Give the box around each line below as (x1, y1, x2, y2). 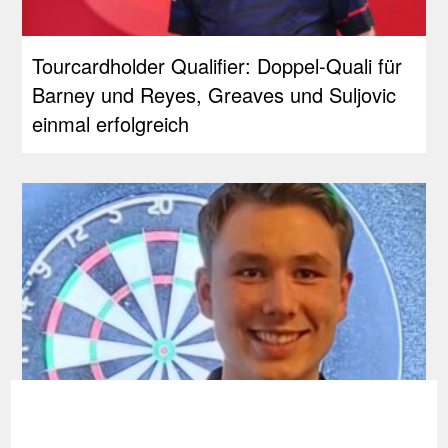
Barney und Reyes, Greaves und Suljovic (32, 79, 397, 109)
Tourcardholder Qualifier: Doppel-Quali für (32, 50, 403, 80)
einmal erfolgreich (32, 108, 190, 138)
